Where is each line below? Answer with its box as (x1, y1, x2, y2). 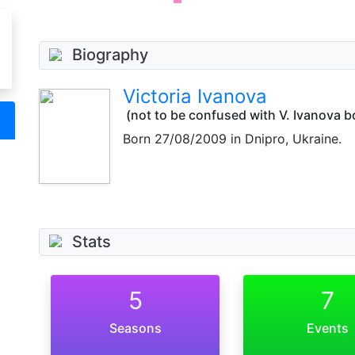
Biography (72, 45, 148, 64)
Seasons (109, 320, 162, 337)
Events (307, 320, 349, 337)
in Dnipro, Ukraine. (227, 130, 342, 147)
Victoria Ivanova (123, 84, 267, 108)
